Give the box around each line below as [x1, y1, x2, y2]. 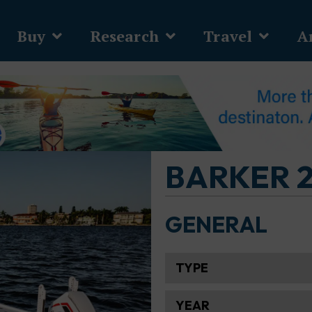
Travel [203, 25, 253, 46]
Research [90, 25, 159, 46]
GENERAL [164, 210, 267, 239]
